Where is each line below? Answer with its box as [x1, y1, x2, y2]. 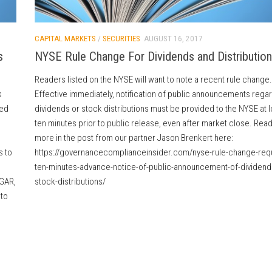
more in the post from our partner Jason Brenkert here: [34, 132, 233, 144]
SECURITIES [102, 33, 140, 43]
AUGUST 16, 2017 [143, 33, 203, 43]
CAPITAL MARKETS [34, 33, 96, 43]
